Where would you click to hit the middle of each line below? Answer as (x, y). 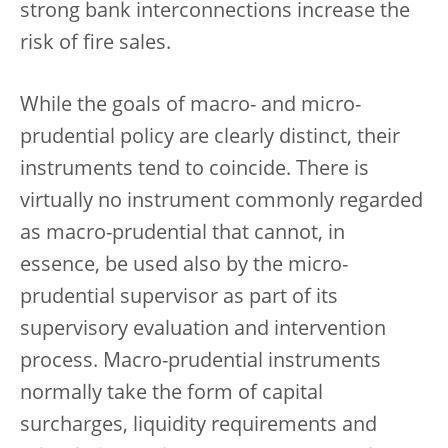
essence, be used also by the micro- (184, 265)
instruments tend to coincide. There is (194, 169)
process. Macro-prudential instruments (200, 361)
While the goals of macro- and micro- (190, 105)
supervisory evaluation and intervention (203, 329)
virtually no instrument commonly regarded (221, 201)
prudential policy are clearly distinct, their (210, 137)
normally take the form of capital (171, 393)
